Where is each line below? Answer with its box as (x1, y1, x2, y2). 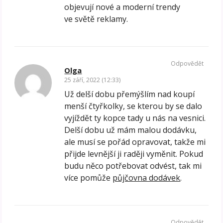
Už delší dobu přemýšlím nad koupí (64, 88, 195, 100)
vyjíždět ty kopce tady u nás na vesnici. (64, 112, 206, 123)
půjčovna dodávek (112, 172, 181, 183)
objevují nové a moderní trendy (64, 1, 181, 12)
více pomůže (64, 172, 113, 183)
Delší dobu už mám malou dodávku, (64, 124, 197, 135)
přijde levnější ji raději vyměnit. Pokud (64, 148, 204, 159)
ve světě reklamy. (64, 13, 128, 24)
